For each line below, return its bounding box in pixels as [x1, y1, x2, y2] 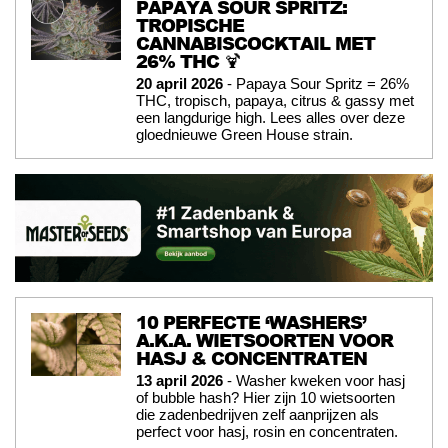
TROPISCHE [136, 11, 244, 38]
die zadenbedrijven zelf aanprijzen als [136, 406, 379, 424]
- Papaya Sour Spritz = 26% [223, 74, 409, 92]
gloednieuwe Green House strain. [136, 125, 353, 143]
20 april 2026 [136, 74, 223, 92]
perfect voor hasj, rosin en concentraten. [136, 423, 398, 441]
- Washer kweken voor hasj [223, 372, 405, 390]
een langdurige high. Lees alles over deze [136, 108, 405, 126]
